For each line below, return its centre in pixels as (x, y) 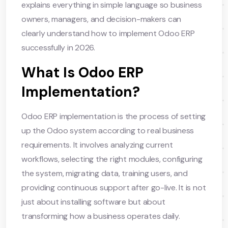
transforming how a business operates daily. (101, 216)
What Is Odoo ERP (82, 72)
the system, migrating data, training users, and (105, 173)
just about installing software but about (93, 202)
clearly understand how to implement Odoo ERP (108, 33)
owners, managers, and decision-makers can (102, 19)
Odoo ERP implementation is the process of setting (114, 116)
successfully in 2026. (58, 47)
